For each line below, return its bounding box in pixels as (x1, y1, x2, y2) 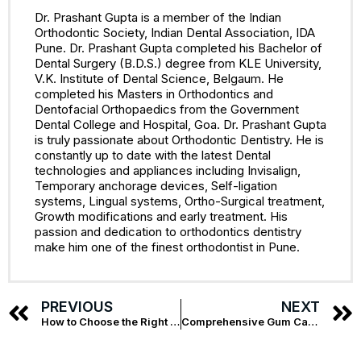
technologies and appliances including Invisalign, (35, 162, 301, 178)
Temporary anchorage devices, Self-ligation (35, 177, 277, 193)
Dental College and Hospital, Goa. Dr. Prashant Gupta (35, 116, 326, 132)
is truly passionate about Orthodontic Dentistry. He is (35, 131, 324, 147)
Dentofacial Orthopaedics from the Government (35, 101, 299, 117)
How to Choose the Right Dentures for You (170, 314, 180, 328)
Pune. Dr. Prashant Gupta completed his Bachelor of (35, 39, 322, 56)
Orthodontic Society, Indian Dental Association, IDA (35, 24, 315, 40)
